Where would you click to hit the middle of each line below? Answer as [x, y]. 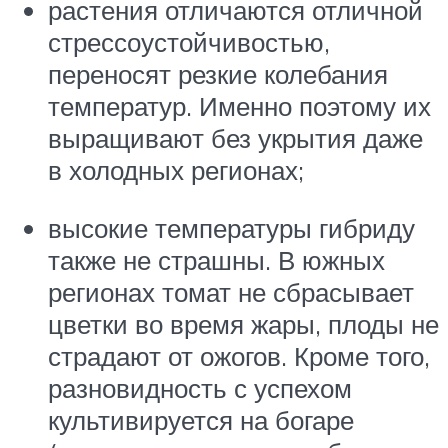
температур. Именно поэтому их [239, 105]
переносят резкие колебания [218, 73]
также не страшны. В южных [216, 259]
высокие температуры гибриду [231, 227]
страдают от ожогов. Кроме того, [239, 355]
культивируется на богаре [201, 419]
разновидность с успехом [200, 387]
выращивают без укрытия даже [235, 137]
